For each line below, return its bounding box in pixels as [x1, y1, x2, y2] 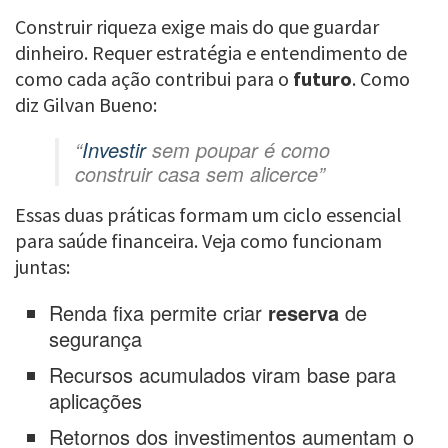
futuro [293, 66, 352, 92]
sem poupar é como [152, 135, 330, 165]
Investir [82, 135, 152, 165]
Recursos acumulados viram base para [49, 360, 397, 390]
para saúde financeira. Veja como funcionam [15, 228, 382, 254]
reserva [268, 298, 340, 328]
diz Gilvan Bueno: [15, 92, 157, 118]
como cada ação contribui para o [15, 66, 293, 92]
